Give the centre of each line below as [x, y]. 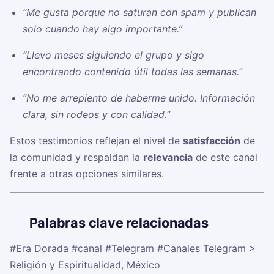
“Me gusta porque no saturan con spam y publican [139, 13]
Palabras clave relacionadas [119, 223]
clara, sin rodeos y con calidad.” [96, 115]
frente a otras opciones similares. [87, 174]
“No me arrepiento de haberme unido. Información [139, 98]
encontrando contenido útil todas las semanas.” [132, 72]
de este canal [225, 157]
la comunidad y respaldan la [76, 157]
